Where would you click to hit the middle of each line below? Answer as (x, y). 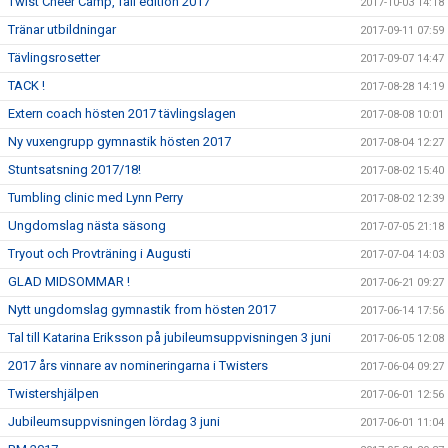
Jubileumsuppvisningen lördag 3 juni (114, 421)
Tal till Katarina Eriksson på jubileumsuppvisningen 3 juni (169, 337)
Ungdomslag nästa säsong (87, 225)
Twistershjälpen (53, 393)
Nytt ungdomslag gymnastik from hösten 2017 (142, 309)
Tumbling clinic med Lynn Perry (95, 197)
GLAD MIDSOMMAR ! (69, 281)
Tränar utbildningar (62, 29)
